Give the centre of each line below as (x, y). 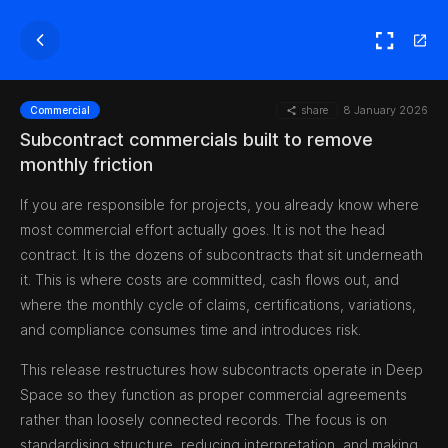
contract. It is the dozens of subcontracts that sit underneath (221, 254)
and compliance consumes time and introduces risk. (190, 329)
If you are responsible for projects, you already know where (219, 204)
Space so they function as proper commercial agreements (213, 394)
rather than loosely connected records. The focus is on (203, 419)
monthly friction (86, 164)
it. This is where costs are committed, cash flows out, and (209, 279)
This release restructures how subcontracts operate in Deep (221, 369)
